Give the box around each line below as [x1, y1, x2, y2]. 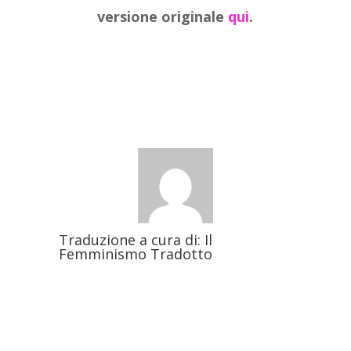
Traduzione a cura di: [58, 230, 204, 250]
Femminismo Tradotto [58, 244, 212, 264]
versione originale [97, 7, 229, 27]
